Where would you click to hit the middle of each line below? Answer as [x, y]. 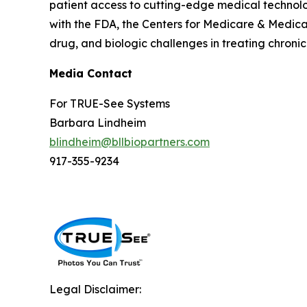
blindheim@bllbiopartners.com [130, 142]
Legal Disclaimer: [95, 289]
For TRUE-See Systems [110, 103]
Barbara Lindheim [98, 122]
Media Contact [91, 73]
